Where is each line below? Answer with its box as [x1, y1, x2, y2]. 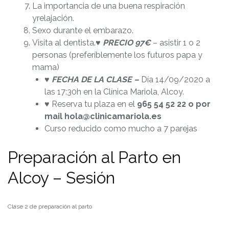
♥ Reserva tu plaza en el [44, 99, 137, 109]
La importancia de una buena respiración [32, 1, 185, 11]
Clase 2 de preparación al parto [8, 203, 92, 211]
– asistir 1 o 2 [153, 38, 200, 48]
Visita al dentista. [32, 38, 96, 48]
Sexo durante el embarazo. [32, 26, 133, 36]
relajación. [37, 13, 74, 24]
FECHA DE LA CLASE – [52, 75, 141, 85]
